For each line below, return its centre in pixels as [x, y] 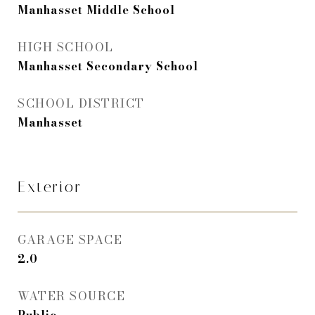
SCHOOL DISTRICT [81, 104]
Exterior [50, 187]
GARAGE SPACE [70, 240]
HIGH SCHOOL [66, 47]
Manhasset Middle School [96, 10]
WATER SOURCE [71, 296]
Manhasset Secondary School [108, 66]
